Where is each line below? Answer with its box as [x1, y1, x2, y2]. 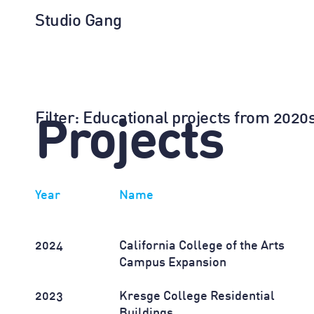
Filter [35, 111, 75, 128]
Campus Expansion [119, 257, 227, 269]
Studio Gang [35, 13, 122, 30]
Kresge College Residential [119, 290, 275, 303]
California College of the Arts [119, 240, 285, 252]
